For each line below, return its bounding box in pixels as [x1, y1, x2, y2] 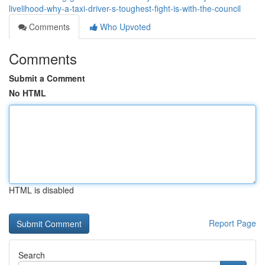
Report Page [209, 217, 256, 229]
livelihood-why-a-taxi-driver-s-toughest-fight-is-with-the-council [9, 2, 241, 14]
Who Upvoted [98, 21, 151, 33]
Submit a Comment [9, 72, 85, 84]
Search [18, 249, 45, 261]
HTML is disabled [9, 184, 74, 196]
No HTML [9, 87, 46, 99]
